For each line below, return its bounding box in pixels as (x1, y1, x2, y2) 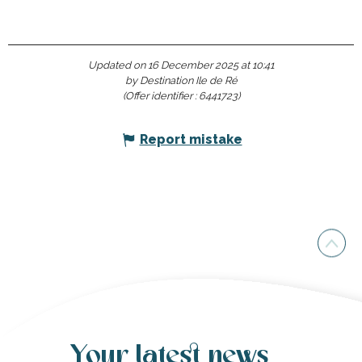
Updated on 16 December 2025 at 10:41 (88, 59, 274, 71)
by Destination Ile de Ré (124, 74, 238, 86)
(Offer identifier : (122, 90, 199, 102)
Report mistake (139, 132, 242, 147)
